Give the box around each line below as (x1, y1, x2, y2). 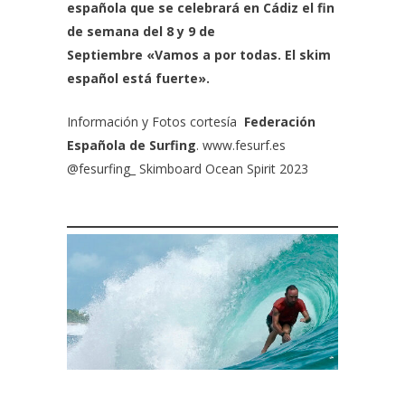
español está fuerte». (67, 70, 210, 87)
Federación (240, 113, 316, 130)
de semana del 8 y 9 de (67, 23, 215, 40)
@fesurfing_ (67, 160, 136, 177)
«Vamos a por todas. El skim (146, 46, 331, 63)
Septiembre (67, 46, 143, 63)
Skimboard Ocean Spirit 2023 (136, 160, 308, 177)
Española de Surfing (67, 137, 196, 154)
